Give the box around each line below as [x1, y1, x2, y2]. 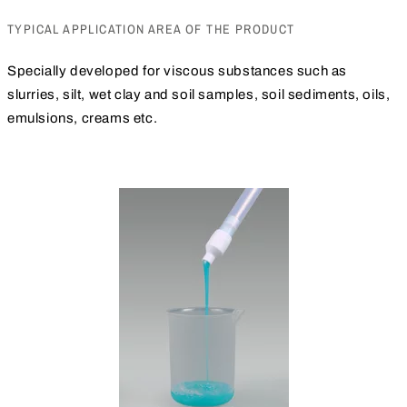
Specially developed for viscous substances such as [7, 63, 348, 78]
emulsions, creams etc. [7, 110, 158, 125]
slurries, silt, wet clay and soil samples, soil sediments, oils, [7, 86, 391, 102]
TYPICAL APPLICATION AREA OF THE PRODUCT [7, 20, 295, 37]
